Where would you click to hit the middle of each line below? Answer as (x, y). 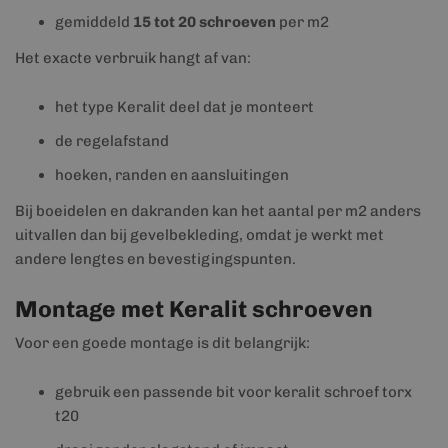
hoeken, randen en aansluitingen (172, 175)
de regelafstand (112, 141)
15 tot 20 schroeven (204, 22)
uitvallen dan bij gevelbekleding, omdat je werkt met (199, 235)
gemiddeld (94, 22)
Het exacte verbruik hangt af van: (133, 58)
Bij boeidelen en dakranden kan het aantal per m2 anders (218, 211)
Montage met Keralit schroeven (194, 309)
